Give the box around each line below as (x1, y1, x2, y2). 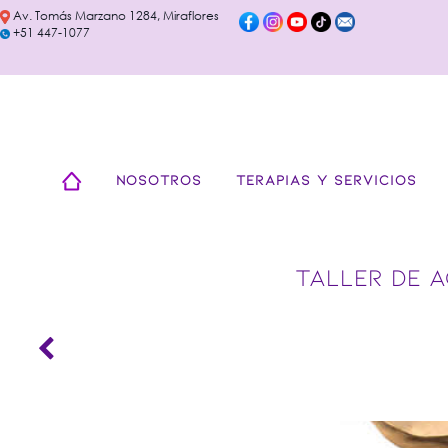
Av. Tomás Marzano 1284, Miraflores (10, 7, 219, 24)
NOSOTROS (115, 170, 202, 188)
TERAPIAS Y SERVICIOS (235, 170, 417, 188)
